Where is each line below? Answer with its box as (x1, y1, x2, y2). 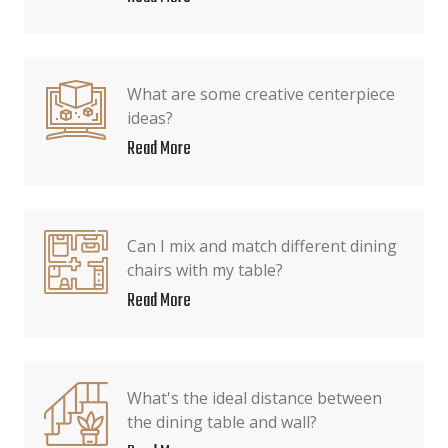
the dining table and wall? (127, 411, 317, 433)
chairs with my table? (127, 259, 283, 281)
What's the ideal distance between (127, 387, 382, 409)
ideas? (127, 107, 173, 129)
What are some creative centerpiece (127, 83, 395, 105)
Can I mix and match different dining (127, 235, 397, 257)
